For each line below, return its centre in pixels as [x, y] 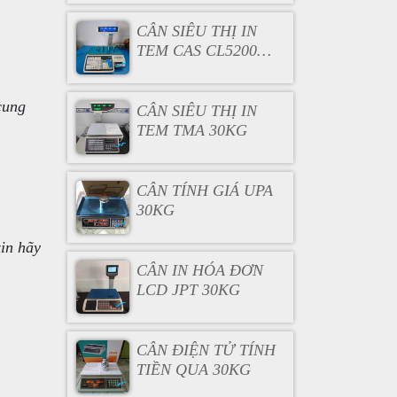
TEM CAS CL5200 [196, 51]
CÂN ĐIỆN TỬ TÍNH [206, 350]
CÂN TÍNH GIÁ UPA [204, 191]
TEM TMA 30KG [191, 130]
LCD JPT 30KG [188, 290]
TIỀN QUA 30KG [193, 370]
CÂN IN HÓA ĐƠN [199, 270]
